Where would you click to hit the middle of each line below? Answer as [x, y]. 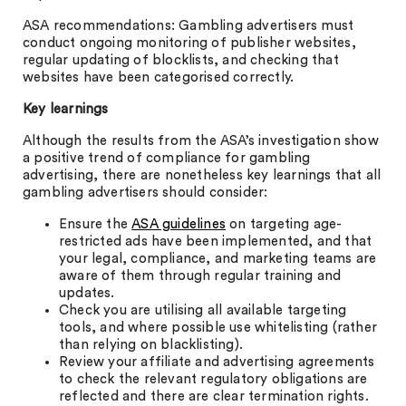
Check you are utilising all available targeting [203, 310]
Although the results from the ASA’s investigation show [201, 141]
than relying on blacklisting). [151, 345]
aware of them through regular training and [200, 276]
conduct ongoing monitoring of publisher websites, [189, 43]
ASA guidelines [179, 224]
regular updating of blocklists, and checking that [181, 60]
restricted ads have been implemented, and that [216, 242]
